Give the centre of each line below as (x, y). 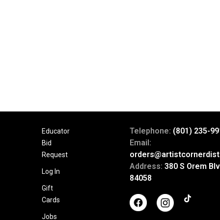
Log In (51, 171)
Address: (147, 166)
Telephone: (151, 131)
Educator (55, 131)
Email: (140, 143)
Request (55, 155)
